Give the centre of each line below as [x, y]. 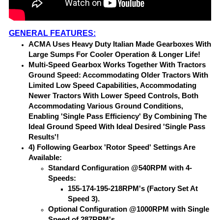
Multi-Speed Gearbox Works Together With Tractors [117, 64]
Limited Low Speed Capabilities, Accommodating [112, 84]
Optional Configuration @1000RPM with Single [129, 208]
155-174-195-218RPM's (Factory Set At [133, 188]
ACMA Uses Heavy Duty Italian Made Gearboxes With [120, 43]
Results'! [44, 136]
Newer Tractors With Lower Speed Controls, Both [113, 95]
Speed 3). [84, 198]
